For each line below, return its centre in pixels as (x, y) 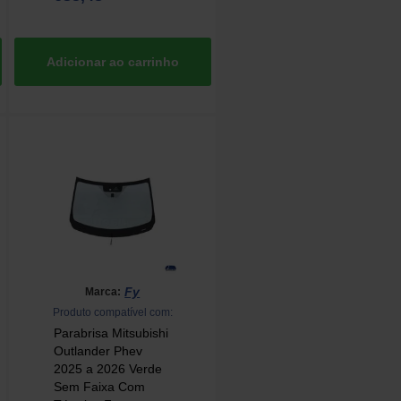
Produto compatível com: (112, 312)
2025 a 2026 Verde (108, 369)
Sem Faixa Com (100, 387)
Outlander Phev (98, 351)
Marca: (103, 291)
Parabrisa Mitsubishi (111, 333)
